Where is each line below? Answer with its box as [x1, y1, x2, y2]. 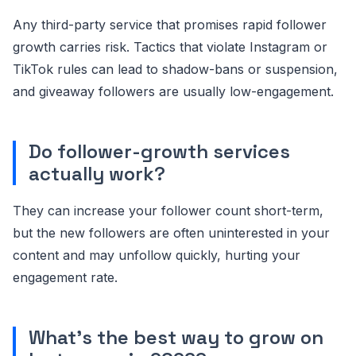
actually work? [29, 161, 165, 186]
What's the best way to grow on [29, 324, 323, 350]
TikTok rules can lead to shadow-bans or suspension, [13, 60, 338, 77]
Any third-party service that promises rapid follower [13, 16, 327, 33]
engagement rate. [13, 269, 118, 285]
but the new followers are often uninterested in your [13, 224, 330, 241]
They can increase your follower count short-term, [13, 202, 323, 219]
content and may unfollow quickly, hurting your [13, 246, 300, 263]
